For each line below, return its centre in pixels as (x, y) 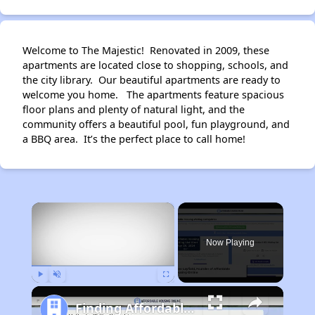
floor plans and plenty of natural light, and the (134, 109)
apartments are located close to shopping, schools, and (155, 65)
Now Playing (231, 243)
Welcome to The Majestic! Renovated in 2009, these (146, 50)
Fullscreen (179, 289)
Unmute (67, 289)
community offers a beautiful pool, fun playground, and (156, 124)
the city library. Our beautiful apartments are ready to (152, 80)
